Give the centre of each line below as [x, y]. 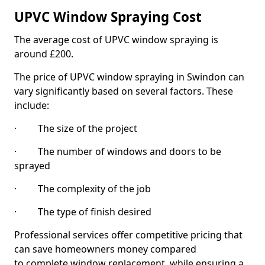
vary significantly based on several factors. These [124, 91]
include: [32, 105]
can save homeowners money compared [105, 249]
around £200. [44, 54]
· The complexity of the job [83, 189]
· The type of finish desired [83, 212]
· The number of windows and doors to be [118, 151]
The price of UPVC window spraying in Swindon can [129, 77]
